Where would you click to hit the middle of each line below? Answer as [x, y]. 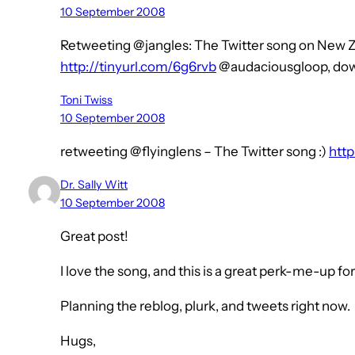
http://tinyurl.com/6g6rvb [138, 67]
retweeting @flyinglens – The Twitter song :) [195, 152]
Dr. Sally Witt [94, 185]
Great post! [94, 237]
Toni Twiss [86, 100]
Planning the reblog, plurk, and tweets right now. [205, 306]
